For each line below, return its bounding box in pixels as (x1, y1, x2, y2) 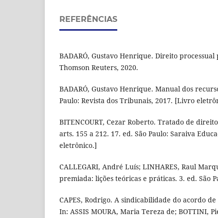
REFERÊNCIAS (59, 15, 117, 24)
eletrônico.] (59, 141, 97, 150)
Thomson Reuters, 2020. (59, 63, 138, 73)
